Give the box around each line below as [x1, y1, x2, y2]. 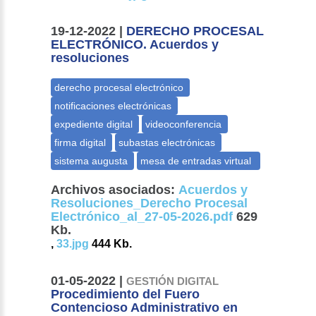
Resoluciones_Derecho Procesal [51, 196, 248, 211]
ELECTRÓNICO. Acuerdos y [51, 37, 219, 52]
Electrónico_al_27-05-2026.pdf [51, 209, 233, 224]
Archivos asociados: [51, 183, 176, 197]
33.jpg [56, 238, 90, 250]
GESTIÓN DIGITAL [126, 275, 219, 288]
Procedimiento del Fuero [51, 287, 200, 302]
